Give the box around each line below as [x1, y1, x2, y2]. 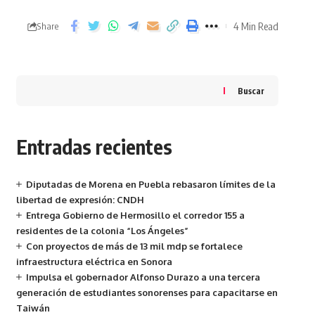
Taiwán [15, 302, 50, 314]
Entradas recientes [15, 134, 172, 159]
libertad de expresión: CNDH [15, 194, 144, 205]
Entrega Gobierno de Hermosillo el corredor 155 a [25, 210, 245, 221]
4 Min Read [233, 19, 278, 32]
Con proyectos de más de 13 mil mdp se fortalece [25, 240, 243, 252]
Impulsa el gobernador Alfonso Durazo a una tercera [25, 271, 260, 283]
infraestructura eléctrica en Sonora [15, 256, 172, 267]
